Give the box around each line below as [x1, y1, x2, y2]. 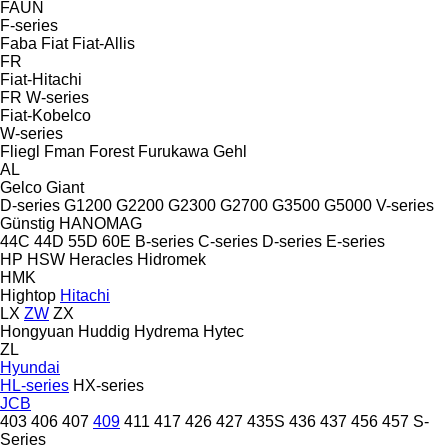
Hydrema [134, 322, 199, 340]
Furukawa [138, 142, 209, 160]
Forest [89, 142, 134, 160]
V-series [376, 196, 434, 214]
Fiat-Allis [72, 34, 135, 52]
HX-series [73, 376, 144, 394]
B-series [135, 232, 194, 250]
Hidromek [137, 250, 206, 268]
